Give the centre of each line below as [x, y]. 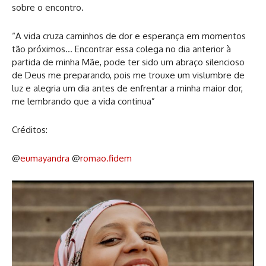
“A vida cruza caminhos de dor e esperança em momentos [129, 36]
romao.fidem [106, 158]
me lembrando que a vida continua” [83, 101]
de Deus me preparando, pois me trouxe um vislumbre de [128, 75]
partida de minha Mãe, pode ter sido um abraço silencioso [128, 62]
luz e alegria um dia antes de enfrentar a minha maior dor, [127, 88]
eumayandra [45, 158]
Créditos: [30, 129]
